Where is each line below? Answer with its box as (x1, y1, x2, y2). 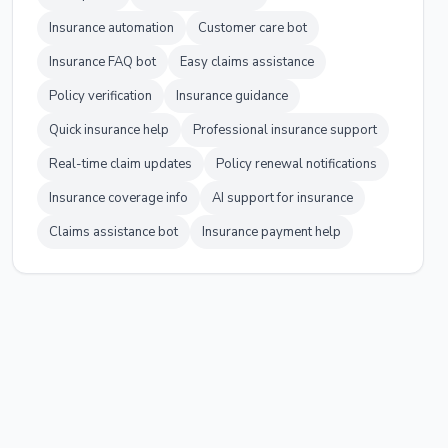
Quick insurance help (49, 121, 169, 139)
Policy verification (49, 87, 152, 105)
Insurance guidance (176, 87, 288, 105)
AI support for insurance (212, 189, 353, 207)
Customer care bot (198, 19, 307, 37)
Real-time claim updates (49, 155, 192, 173)
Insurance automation (49, 19, 174, 37)
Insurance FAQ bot (49, 53, 156, 71)
